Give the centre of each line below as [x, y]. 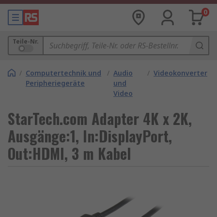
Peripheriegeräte [55, 83]
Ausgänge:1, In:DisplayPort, [90, 136]
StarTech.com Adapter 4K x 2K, [100, 118]
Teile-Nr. [26, 41]
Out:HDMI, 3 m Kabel [69, 153]
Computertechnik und [63, 73]
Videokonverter [180, 73]
